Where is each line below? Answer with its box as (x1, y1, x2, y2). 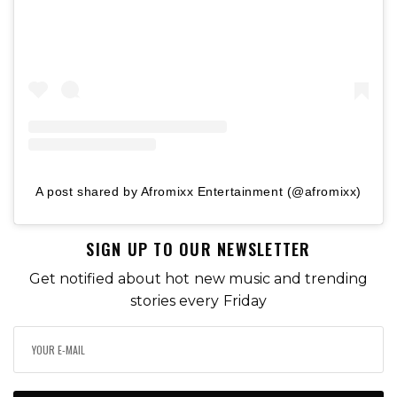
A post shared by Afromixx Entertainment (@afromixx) (35, 184, 362, 199)
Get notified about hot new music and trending (29, 270, 368, 288)
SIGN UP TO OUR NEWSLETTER (86, 237, 311, 261)
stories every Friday (130, 292, 267, 310)
